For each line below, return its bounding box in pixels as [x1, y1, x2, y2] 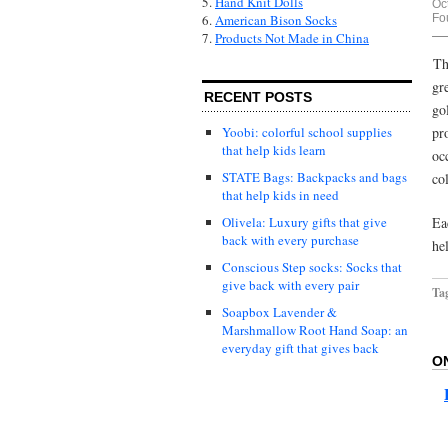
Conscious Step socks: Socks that [222, 258, 402, 277]
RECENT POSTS [204, 89, 312, 106]
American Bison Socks [215, 11, 337, 30]
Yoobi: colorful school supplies [222, 123, 392, 142]
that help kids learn [222, 141, 326, 160]
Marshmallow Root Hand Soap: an [222, 321, 408, 340]
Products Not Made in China [215, 29, 369, 48]
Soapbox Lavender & [222, 303, 337, 322]
